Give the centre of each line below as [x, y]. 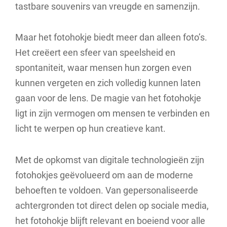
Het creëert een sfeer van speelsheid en [95, 52]
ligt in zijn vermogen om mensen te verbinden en [112, 113]
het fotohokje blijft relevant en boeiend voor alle [110, 220]
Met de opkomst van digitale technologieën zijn [110, 160]
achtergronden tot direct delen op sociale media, [112, 205]
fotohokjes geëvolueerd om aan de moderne [104, 175]
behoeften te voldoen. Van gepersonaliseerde [107, 190]
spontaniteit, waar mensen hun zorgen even [103, 68]
